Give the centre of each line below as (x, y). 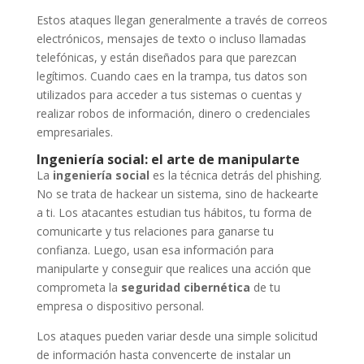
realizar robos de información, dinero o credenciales (173, 113)
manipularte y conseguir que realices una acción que (173, 268)
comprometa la (78, 287)
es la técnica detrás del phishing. (235, 175)
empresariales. (74, 132)
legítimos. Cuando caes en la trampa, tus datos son (171, 76)
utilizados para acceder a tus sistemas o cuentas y (169, 94)
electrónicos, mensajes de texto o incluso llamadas (171, 38)
